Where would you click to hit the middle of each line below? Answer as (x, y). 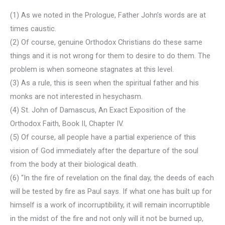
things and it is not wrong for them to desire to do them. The (110, 55)
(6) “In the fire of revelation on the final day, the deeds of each (112, 178)
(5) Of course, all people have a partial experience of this (103, 137)
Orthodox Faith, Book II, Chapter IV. (67, 123)
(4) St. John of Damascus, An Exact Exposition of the (98, 110)
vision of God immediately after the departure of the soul (104, 150)
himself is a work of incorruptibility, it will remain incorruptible (110, 205)
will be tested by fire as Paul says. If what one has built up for (111, 191)
